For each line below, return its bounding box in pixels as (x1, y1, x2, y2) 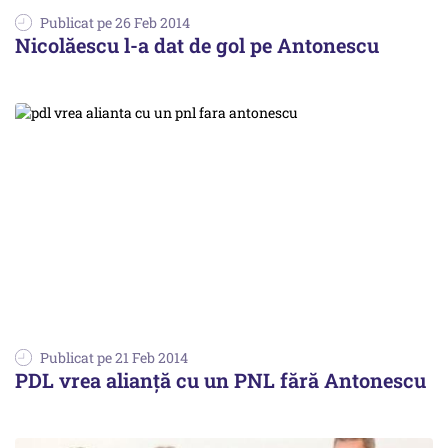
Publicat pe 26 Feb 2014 (40, 13, 190, 32)
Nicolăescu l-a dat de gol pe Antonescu (15, 32, 379, 58)
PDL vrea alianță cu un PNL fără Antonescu (15, 367, 426, 394)
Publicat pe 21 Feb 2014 (40, 348, 188, 368)
